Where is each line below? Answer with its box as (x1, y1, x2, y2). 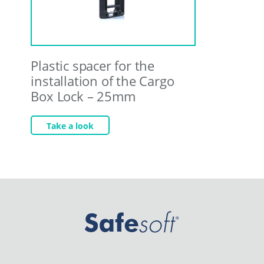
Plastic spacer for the (31, 56, 155, 74)
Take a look (47, 120, 94, 131)
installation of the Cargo (31, 71, 174, 90)
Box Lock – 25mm (31, 87, 136, 105)
